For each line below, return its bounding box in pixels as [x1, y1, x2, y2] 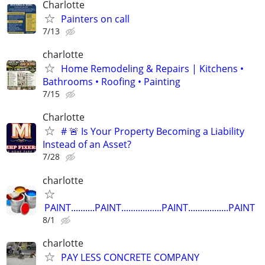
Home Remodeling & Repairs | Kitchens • [61, 62, 244, 76]
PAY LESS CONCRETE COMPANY [61, 250, 199, 264]
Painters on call [61, 12, 130, 26]
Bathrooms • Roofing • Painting [43, 75, 180, 89]
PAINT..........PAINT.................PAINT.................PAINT [44, 201, 255, 214]
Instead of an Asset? [43, 138, 131, 151]
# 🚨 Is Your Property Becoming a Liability [61, 125, 244, 138]
